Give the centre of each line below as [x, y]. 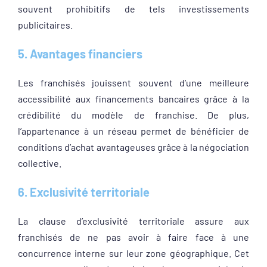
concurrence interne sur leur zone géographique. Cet [133, 253]
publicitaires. [45, 25]
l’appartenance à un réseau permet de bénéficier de [133, 131]
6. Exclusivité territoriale [83, 192]
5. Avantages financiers [80, 54]
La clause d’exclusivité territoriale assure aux [133, 221]
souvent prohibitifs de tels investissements [133, 9]
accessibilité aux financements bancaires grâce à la [133, 99]
